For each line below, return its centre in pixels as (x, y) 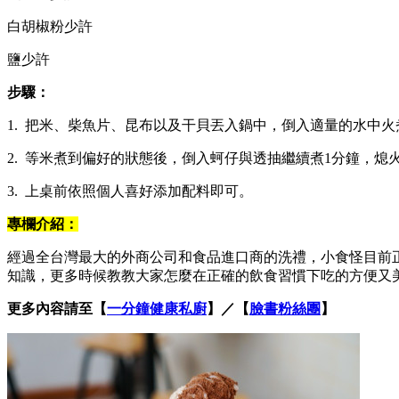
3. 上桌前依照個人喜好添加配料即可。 (130, 191)
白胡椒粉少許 (50, 26)
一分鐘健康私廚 (157, 308)
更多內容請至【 (57, 308)
